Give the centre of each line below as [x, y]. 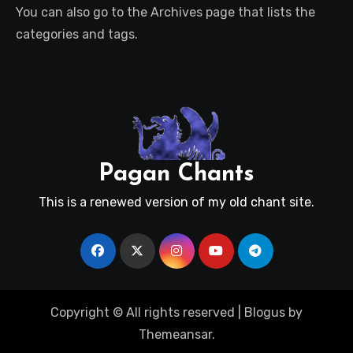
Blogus [265, 312]
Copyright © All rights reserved [143, 312]
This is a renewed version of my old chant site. [176, 202]
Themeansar [175, 334]
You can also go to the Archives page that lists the [165, 13]
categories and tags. [77, 35]
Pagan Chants [176, 174]
